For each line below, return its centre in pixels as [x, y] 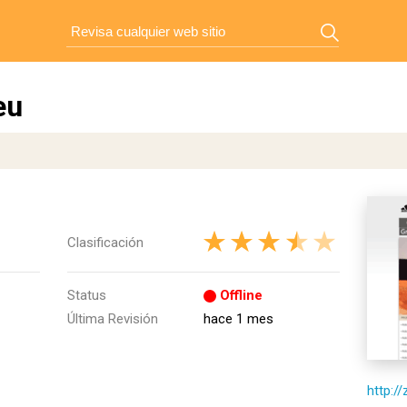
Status [87, 295]
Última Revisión [113, 319]
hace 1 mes [238, 319]
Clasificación [105, 243]
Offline [241, 295]
